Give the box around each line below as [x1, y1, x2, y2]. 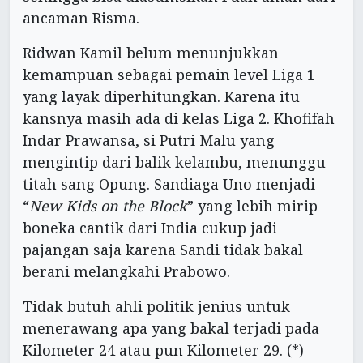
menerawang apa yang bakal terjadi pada [23, 318, 319, 338]
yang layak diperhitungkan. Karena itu [23, 86, 300, 106]
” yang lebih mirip [187, 195, 318, 216]
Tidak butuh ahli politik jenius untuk [23, 296, 290, 316]
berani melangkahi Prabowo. [23, 261, 230, 281]
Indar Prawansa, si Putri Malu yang [23, 130, 275, 150]
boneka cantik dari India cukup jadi [23, 217, 277, 237]
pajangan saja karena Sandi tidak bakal [23, 239, 303, 259]
